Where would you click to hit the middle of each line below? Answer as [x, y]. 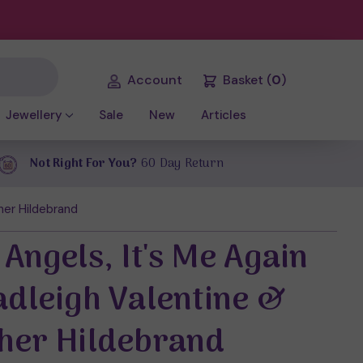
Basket [243, 80]
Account [155, 80]
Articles [224, 115]
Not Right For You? [84, 163]
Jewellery [34, 115]
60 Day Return [180, 163]
